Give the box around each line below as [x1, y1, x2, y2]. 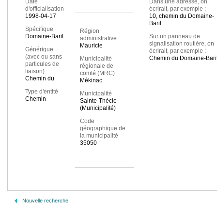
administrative [79, 35, 117, 42]
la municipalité [79, 132, 118, 139]
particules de [25, 61, 59, 68]
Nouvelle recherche [22, 198, 68, 203]
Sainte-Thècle [79, 97, 117, 105]
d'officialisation [25, 5, 64, 13]
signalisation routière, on [149, 40, 214, 47]
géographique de [79, 125, 125, 132]
